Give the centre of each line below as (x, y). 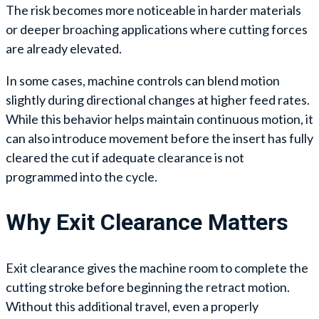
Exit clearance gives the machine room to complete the (157, 267)
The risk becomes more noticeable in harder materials (153, 10)
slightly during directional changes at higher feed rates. (158, 99)
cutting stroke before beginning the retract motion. (148, 287)
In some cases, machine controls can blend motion (143, 80)
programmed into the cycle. (82, 176)
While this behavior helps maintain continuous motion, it (159, 119)
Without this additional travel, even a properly (132, 306)
